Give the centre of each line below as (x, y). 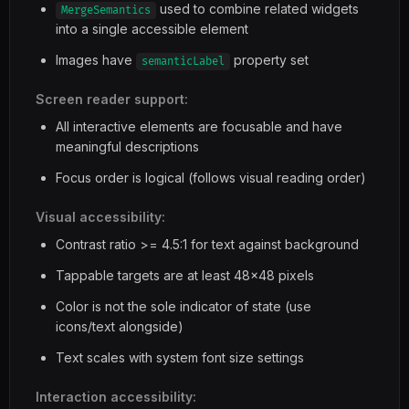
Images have (96, 60)
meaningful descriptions (127, 147)
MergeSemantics (106, 10)
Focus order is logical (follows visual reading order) (211, 178)
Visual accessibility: (100, 217)
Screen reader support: (112, 99)
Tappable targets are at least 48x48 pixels (185, 275)
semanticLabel (183, 62)
